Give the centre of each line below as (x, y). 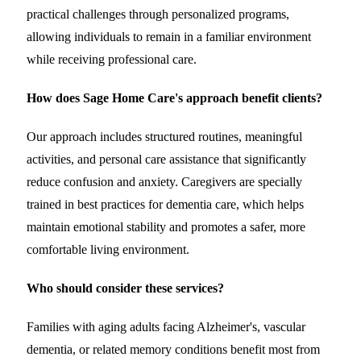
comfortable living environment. (108, 250)
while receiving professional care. (112, 60)
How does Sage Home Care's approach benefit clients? (174, 98)
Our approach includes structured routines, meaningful (164, 137)
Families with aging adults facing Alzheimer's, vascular (166, 327)
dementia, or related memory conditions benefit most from (173, 350)
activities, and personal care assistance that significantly (166, 160)
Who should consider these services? (125, 288)
